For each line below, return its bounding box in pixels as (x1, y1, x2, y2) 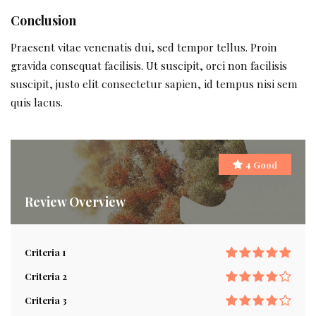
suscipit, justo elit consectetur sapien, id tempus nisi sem (11, 76, 298, 92)
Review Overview (25, 193, 126, 210)
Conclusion (11, 12, 76, 29)
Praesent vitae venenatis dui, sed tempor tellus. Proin (11, 39, 277, 55)
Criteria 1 (25, 246, 66, 259)
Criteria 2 (25, 270, 67, 283)
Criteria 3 (25, 294, 67, 307)
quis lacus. (11, 95, 63, 110)
